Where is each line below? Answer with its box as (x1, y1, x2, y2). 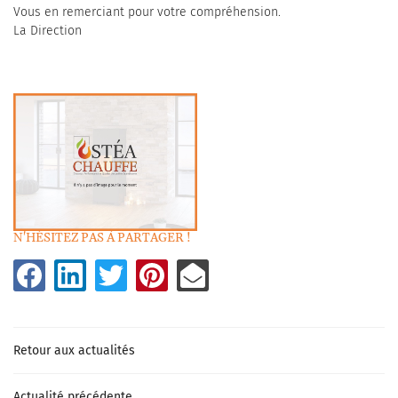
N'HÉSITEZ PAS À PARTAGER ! (13, 230, 191, 247)
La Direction (13, 23, 82, 39)
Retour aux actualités (13, 343, 135, 359)
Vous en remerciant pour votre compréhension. (13, 4, 281, 20)
